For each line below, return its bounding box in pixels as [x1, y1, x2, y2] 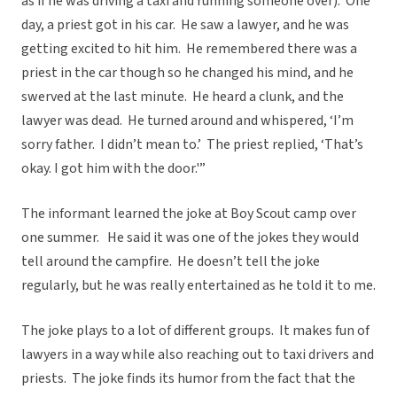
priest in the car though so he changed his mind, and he [21, 63, 354, 83]
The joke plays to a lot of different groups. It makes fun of [21, 321, 370, 341]
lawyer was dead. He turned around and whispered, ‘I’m [21, 111, 354, 131]
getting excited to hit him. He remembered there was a [21, 39, 357, 59]
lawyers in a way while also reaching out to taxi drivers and [21, 345, 374, 365]
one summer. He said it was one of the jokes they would [21, 228, 359, 248]
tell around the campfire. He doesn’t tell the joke [21, 252, 320, 272]
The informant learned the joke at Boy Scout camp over [21, 204, 356, 224]
